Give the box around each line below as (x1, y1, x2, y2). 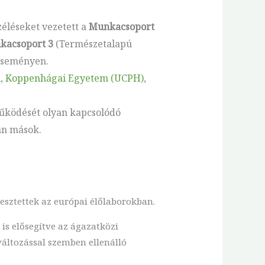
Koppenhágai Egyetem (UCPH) (5, 71, 144, 85)
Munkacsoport (88, 20, 154, 33)
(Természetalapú (53, 37, 132, 50)
